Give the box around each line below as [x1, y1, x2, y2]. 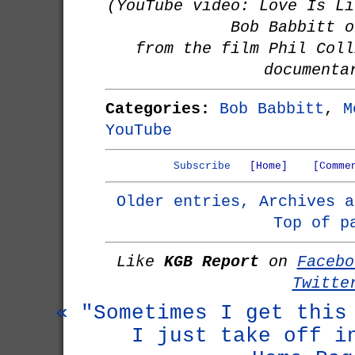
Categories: [105, 100, 210, 118]
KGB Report [163, 253, 259, 271]
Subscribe [173, 160, 231, 172]
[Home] [249, 160, 288, 172]
